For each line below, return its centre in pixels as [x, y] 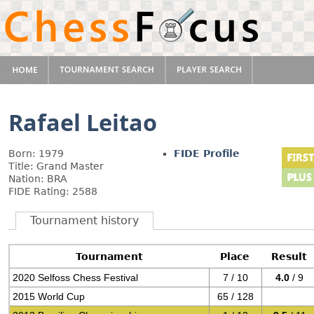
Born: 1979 [36, 153]
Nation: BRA [38, 179]
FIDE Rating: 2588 [53, 191]
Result [289, 257]
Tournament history [84, 220]
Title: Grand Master [56, 166]
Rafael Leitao [83, 122]
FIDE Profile [207, 153]
